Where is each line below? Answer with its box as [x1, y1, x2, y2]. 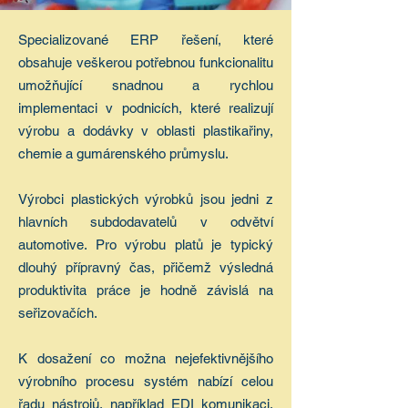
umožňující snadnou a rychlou [18, 77, 273, 93]
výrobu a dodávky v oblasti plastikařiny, [18, 123, 273, 138]
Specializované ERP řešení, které [18, 32, 273, 47]
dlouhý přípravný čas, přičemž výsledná [18, 260, 273, 275]
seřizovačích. [18, 305, 97, 321]
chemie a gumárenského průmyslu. [18, 146, 229, 161]
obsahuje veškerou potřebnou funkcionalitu [18, 55, 273, 70]
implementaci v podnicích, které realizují [18, 100, 273, 116]
